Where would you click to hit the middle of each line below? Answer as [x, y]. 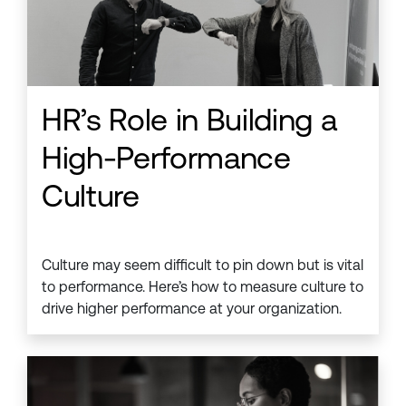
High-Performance [166, 158]
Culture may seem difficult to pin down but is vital [203, 266]
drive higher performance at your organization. [192, 309]
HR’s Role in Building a [189, 120]
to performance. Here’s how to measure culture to [203, 287]
